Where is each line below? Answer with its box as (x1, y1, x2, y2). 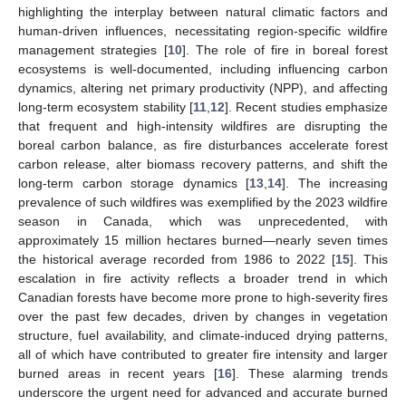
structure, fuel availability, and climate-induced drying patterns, (18, 327, 388, 343)
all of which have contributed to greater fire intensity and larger (18, 346, 388, 362)
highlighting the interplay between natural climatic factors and (18, 4, 388, 19)
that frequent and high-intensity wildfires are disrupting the (18, 118, 388, 133)
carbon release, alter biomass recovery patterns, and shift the (18, 156, 388, 171)
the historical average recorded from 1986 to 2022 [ (18, 251, 335, 266)
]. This (350, 251, 388, 266)
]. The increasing (282, 175, 388, 190)
